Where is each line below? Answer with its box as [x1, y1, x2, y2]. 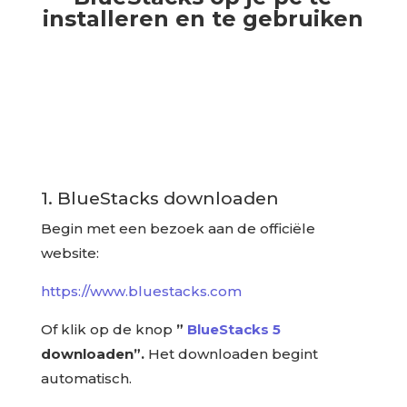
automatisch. [40, 370, 132, 387]
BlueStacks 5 [186, 321, 281, 338]
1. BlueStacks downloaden [40, 187, 279, 209]
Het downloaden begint [144, 345, 318, 362]
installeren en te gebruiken [43, 5, 364, 32]
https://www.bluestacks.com [40, 283, 242, 300]
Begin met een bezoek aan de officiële [40, 220, 315, 237]
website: [40, 244, 99, 262]
